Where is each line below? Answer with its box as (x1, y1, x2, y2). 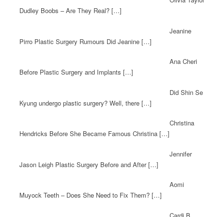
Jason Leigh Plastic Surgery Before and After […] (19, 159, 158, 169)
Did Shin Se (169, 87, 203, 97)
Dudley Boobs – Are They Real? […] (19, 6, 122, 15)
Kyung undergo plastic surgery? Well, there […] (19, 98, 152, 108)
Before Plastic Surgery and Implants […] (19, 67, 133, 77)
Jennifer (169, 149, 192, 158)
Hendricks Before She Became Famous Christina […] (19, 129, 170, 139)
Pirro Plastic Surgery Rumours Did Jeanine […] (19, 36, 152, 46)
